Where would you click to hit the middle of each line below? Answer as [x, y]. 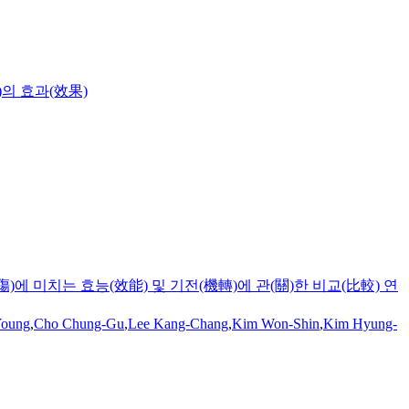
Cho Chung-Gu [79, 324]
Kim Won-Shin [276, 324]
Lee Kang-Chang [178, 324]
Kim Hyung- [360, 324]
